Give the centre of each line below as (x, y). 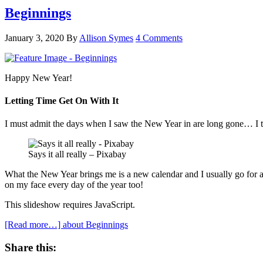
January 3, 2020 (34, 38)
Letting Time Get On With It (62, 100)
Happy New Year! (38, 77)
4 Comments (159, 38)
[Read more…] (34, 225)
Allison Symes (106, 38)
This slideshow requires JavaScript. (70, 205)
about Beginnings (95, 225)
